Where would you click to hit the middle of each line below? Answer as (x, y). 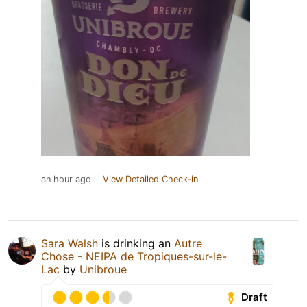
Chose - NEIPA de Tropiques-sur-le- (134, 256)
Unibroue (103, 269)
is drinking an (136, 243)
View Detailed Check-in (150, 179)
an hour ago (66, 179)
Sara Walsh (70, 243)
